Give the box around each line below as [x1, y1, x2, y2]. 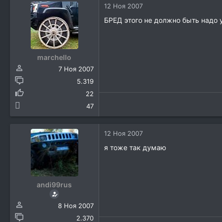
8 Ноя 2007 [58, 202, 94, 210]
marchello [37, 53, 71, 62]
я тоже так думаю [104, 143, 166, 152]
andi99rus [37, 180, 72, 189]
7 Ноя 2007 [58, 65, 94, 73]
